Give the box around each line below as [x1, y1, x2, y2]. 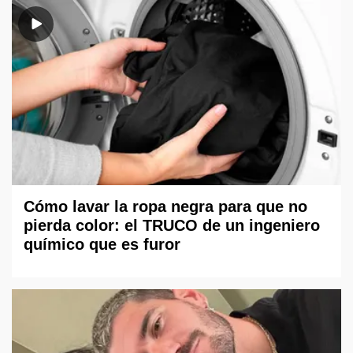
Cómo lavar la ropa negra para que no [24, 198, 307, 216]
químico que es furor [24, 236, 180, 254]
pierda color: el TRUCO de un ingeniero [24, 217, 320, 235]
